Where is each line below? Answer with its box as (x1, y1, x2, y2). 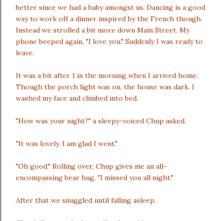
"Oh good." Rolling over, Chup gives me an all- (16, 162, 167, 171)
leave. (16, 48, 34, 57)
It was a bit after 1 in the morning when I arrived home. (16, 71, 198, 80)
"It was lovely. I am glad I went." (16, 139, 117, 148)
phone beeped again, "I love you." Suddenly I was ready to (16, 37, 203, 46)
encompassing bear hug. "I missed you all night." (16, 173, 173, 182)
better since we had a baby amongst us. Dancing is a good (16, 3, 205, 12)
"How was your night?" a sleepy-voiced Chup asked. (16, 116, 186, 125)
